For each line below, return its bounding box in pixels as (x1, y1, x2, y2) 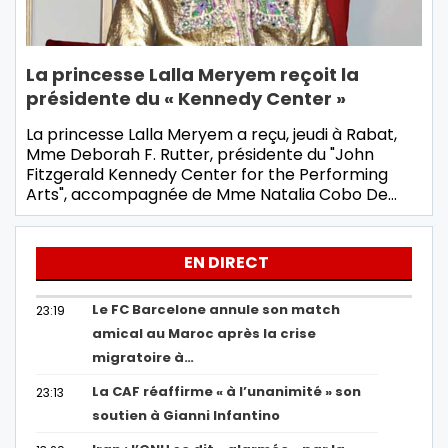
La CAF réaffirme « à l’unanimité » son (92, 382, 362, 402)
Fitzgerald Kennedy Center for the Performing (26, 163, 388, 187)
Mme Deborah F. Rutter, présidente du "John (26, 143, 374, 167)
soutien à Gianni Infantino (92, 406, 281, 426)
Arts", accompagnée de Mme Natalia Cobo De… (26, 183, 397, 207)
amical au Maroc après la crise (92, 324, 317, 344)
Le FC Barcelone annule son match (92, 300, 341, 320)
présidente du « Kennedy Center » (26, 86, 346, 112)
